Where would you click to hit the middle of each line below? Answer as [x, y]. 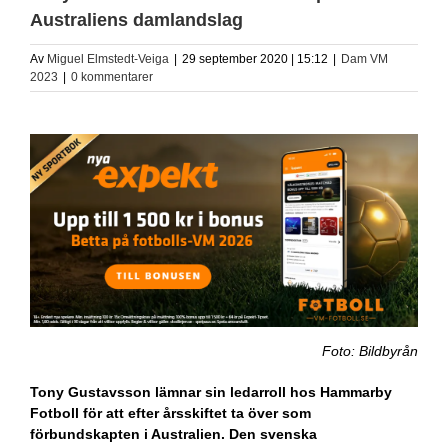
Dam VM [364, 58]
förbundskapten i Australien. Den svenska [173, 434]
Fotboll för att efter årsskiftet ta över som [170, 413]
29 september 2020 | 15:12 [255, 58]
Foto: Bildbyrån [370, 351]
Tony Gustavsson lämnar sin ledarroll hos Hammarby [211, 392]
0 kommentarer [112, 76]
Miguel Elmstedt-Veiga [108, 58]
